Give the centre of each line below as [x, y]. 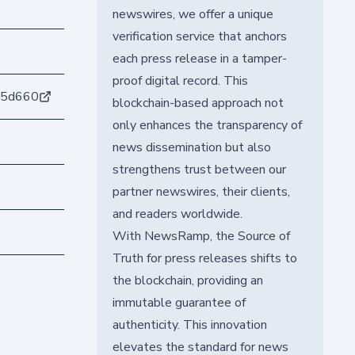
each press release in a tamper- [199, 58]
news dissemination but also [191, 147]
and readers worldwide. [177, 214]
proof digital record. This [180, 80]
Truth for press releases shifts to [204, 258]
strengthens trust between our [199, 169]
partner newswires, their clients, [201, 191]
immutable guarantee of [179, 302]
